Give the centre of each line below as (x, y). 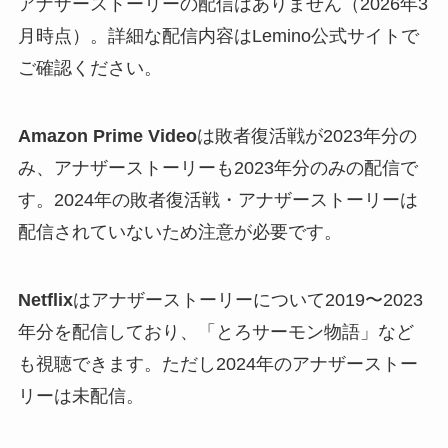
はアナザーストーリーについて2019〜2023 (247, 300)
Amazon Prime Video (107, 136)
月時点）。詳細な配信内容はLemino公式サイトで (218, 36)
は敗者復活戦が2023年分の (306, 136)
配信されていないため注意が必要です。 (179, 232)
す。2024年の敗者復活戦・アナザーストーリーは (217, 200)
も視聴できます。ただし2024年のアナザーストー (217, 364)
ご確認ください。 (89, 68)
